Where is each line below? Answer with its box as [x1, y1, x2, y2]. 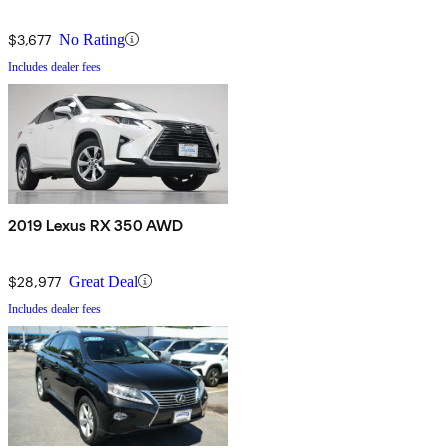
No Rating [59, 30, 125, 48]
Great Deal [69, 272, 138, 290]
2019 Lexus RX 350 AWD [8, 215, 184, 235]
